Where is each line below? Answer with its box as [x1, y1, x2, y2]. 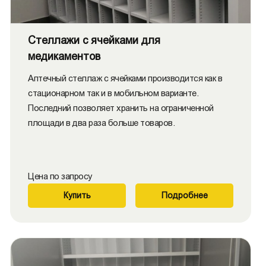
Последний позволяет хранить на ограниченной [28, 103, 214, 113]
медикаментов [28, 50, 100, 62]
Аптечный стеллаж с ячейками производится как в [28, 73, 222, 83]
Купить [63, 191, 91, 200]
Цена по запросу [28, 171, 93, 181]
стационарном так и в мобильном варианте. [28, 88, 198, 98]
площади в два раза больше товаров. [28, 118, 175, 128]
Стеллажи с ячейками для [28, 34, 160, 46]
